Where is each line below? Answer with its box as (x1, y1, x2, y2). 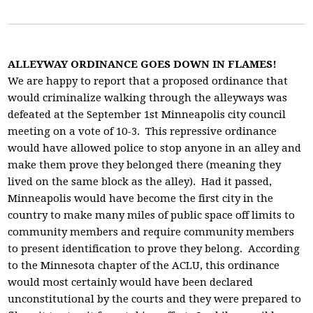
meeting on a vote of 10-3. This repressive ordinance (8, 125, 277, 138)
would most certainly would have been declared (8, 276, 254, 289)
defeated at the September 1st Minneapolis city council (8, 108, 286, 121)
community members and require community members (8, 226, 295, 238)
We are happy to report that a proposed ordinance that (8, 75, 289, 87)
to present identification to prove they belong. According (8, 242, 300, 255)
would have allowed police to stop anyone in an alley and (8, 142, 302, 154)
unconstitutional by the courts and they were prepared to (8, 293, 302, 305)
